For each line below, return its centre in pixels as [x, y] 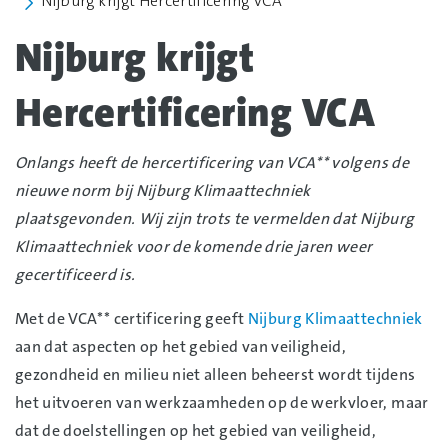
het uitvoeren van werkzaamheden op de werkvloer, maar [222, 403]
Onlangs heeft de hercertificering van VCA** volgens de [212, 163]
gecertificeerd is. [75, 275]
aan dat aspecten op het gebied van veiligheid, [181, 347]
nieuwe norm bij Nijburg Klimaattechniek [163, 191]
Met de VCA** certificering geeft [131, 319]
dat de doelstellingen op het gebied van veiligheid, [195, 431]
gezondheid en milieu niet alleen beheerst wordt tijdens [215, 375]
